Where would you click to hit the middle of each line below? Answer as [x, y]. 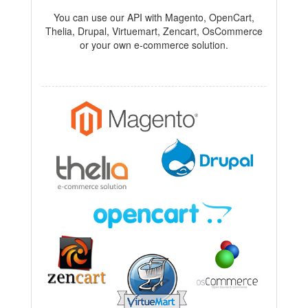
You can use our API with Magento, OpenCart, [154, 18]
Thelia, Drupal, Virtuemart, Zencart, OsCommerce [154, 31]
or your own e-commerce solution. [154, 45]
